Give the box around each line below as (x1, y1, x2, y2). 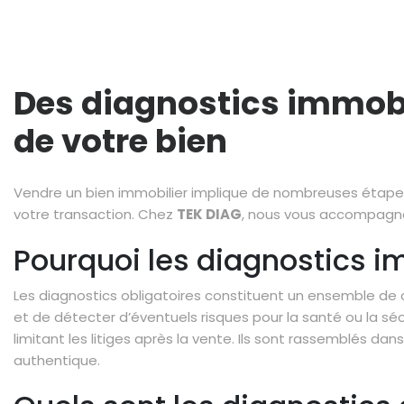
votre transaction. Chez (14, 205, 177, 224)
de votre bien (14, 119, 227, 163)
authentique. (14, 351, 100, 370)
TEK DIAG (177, 205, 242, 224)
